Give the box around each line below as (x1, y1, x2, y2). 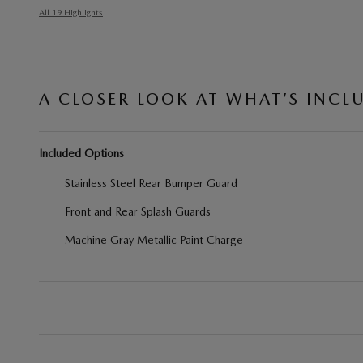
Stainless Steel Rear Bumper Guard (65, 177, 237, 190)
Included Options (39, 147, 124, 160)
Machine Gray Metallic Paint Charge (65, 233, 243, 246)
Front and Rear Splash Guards (65, 205, 211, 218)
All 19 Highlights (39, 7, 103, 18)
